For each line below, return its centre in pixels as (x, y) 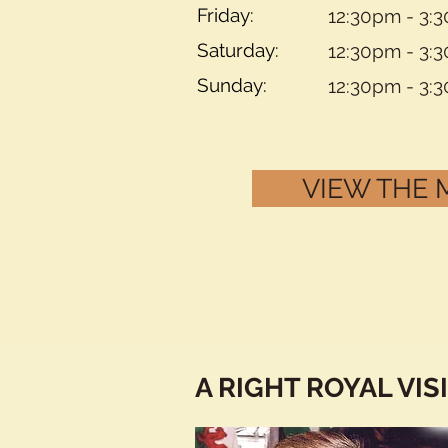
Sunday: (249, 85)
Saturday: (250, 50)
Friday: (248, 15)
